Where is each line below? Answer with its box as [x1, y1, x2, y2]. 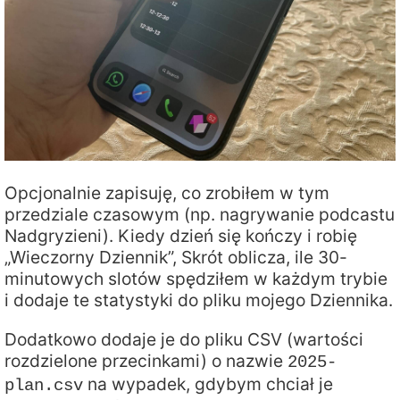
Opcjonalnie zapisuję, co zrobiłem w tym [4, 182, 329, 204]
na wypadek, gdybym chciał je [83, 372, 333, 395]
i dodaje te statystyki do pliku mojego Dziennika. [4, 289, 393, 312]
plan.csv [4, 375, 83, 396]
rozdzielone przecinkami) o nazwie [4, 349, 287, 371]
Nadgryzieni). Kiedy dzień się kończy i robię [4, 225, 357, 247]
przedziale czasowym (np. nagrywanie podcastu [4, 204, 395, 226]
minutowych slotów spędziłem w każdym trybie [4, 268, 387, 290]
